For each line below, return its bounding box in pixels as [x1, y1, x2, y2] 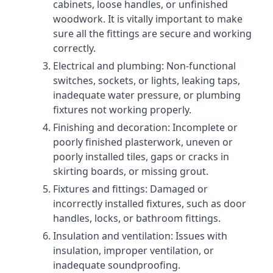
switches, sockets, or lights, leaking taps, [53, 74, 240, 87]
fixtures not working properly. [53, 103, 191, 116]
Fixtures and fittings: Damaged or [53, 182, 208, 196]
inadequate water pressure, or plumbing [53, 88, 241, 102]
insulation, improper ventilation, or [53, 244, 214, 257]
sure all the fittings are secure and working [53, 27, 252, 40]
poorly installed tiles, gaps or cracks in [53, 150, 229, 163]
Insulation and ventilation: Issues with [53, 229, 227, 243]
